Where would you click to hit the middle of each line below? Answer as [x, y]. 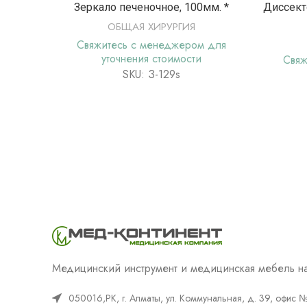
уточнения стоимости [152, 58]
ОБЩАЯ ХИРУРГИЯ [152, 26]
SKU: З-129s [152, 74]
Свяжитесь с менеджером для [152, 45]
